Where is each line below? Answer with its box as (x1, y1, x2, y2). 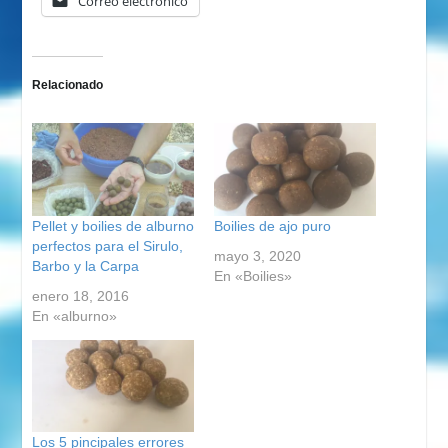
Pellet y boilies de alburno (31, 217, 194, 234)
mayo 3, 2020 (214, 247, 301, 264)
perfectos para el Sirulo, (31, 237, 183, 254)
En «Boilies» (214, 267, 292, 284)
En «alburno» (31, 307, 117, 324)
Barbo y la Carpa (31, 257, 139, 274)
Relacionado (31, 77, 103, 92)
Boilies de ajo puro (214, 217, 331, 234)
